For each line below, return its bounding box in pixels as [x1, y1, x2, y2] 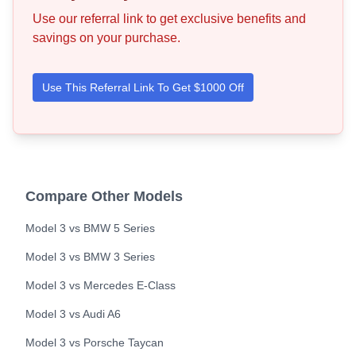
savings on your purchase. [33, 31, 180, 44]
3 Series [114, 250, 155, 263]
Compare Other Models [25, 188, 183, 204]
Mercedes [83, 279, 133, 292]
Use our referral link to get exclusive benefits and [33, 12, 306, 25]
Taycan [128, 336, 164, 349]
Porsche [83, 336, 125, 349]
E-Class [137, 279, 176, 292]
